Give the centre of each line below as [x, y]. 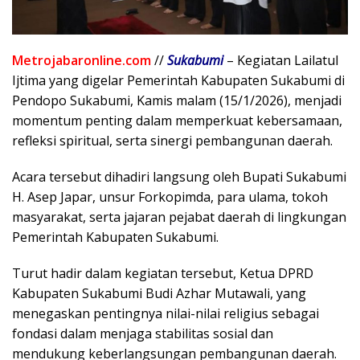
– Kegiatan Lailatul [281, 60]
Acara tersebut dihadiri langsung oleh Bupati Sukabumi [179, 176]
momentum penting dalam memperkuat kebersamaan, [177, 120]
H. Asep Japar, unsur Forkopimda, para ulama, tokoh [170, 196]
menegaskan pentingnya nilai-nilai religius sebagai [166, 313]
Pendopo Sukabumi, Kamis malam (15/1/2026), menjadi [177, 100]
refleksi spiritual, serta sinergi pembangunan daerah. [172, 140]
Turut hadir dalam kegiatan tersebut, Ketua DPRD [163, 273]
